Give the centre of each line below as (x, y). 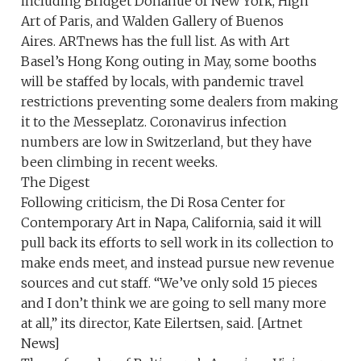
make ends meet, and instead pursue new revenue (178, 263)
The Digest (56, 183)
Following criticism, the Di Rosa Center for (154, 203)
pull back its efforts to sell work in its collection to (178, 243)
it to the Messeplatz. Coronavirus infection (154, 122)
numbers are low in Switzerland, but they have (167, 142)
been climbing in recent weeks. (120, 162)
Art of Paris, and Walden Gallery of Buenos (153, 21)
